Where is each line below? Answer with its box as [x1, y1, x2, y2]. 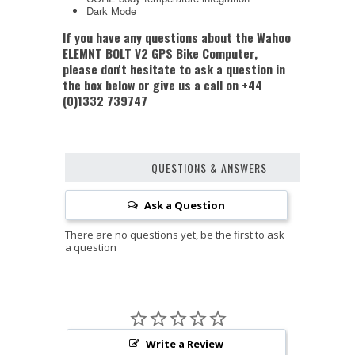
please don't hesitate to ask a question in [63, 59, 285, 78]
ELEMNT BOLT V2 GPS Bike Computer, [63, 43, 258, 63]
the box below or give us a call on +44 [63, 74, 262, 94]
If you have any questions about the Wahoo [63, 27, 291, 47]
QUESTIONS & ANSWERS [151, 158, 267, 176]
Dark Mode [86, 2, 136, 18]
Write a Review [146, 336, 224, 351]
